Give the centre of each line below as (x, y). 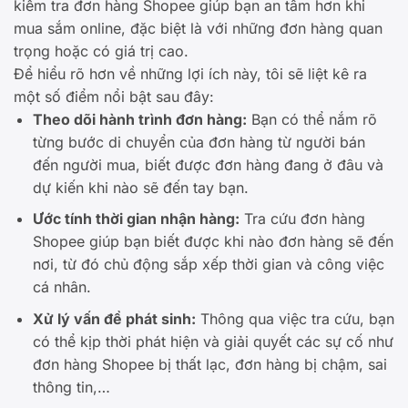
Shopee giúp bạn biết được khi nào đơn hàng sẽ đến (213, 242)
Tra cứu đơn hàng (302, 219)
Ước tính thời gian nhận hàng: (136, 219)
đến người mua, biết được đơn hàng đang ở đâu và (208, 164)
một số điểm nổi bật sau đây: (114, 96)
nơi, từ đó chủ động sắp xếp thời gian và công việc (208, 265)
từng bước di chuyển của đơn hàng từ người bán (199, 142)
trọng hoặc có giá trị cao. (101, 51)
